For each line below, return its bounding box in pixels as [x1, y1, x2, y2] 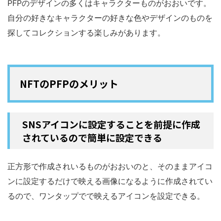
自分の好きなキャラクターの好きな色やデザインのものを [7, 12, 213, 23]
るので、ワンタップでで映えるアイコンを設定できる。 [7, 190, 205, 201]
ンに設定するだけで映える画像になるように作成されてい [7, 176, 213, 186]
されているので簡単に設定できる [22, 130, 162, 144]
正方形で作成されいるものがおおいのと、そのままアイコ [7, 161, 213, 171]
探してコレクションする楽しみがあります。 [7, 27, 165, 37]
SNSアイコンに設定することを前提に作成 [22, 117, 200, 131]
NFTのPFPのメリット [20, 76, 118, 91]
